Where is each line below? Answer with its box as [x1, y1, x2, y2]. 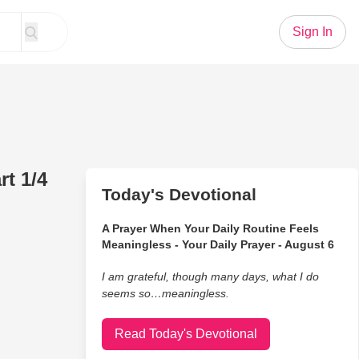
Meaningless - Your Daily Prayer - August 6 [101, 238, 334, 251]
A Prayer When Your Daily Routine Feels [101, 222, 319, 235]
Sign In [292, 25, 333, 38]
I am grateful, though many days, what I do [101, 270, 319, 283]
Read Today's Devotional [114, 327, 257, 341]
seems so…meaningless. [101, 287, 229, 300]
